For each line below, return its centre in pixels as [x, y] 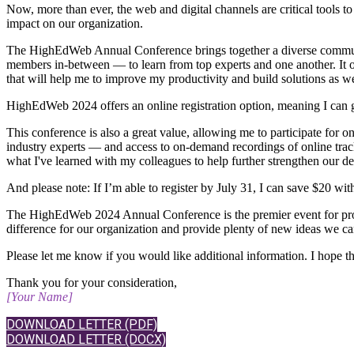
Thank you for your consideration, [92, 282]
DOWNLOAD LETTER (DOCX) [86, 339]
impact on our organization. [75, 23]
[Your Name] [40, 297]
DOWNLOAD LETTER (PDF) [82, 324]
